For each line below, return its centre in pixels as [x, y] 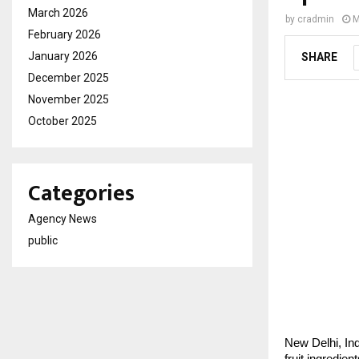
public [43, 240]
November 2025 [69, 99]
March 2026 [58, 13]
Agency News [63, 219]
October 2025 [63, 121]
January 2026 [63, 56]
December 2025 [69, 78]
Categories [81, 194]
